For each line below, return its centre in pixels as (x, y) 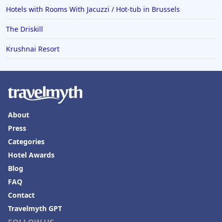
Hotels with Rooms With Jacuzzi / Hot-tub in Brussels (93, 9)
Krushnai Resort (33, 49)
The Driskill (25, 29)
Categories (26, 142)
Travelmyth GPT (35, 209)
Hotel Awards (31, 155)
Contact (21, 195)
